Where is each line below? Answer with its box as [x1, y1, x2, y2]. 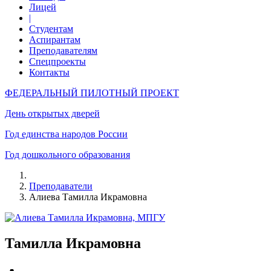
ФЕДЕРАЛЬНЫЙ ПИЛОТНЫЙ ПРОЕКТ [5, 88, 179, 98]
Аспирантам [29, 34, 80, 45]
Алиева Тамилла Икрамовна [29, 192, 147, 202]
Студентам [29, 24, 73, 34]
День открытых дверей [5, 108, 100, 119]
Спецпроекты [29, 56, 86, 67]
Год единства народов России [5, 129, 128, 139]
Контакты [29, 67, 70, 77]
